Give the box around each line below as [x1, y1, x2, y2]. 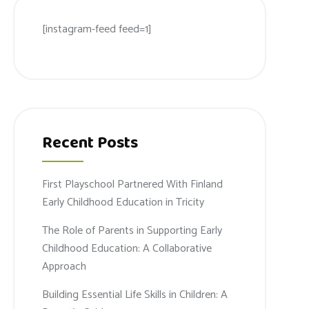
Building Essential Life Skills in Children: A [42, 285, 228, 304]
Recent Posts [42, 129, 139, 157]
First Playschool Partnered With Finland [42, 175, 223, 194]
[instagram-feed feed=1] [42, 20, 152, 39]
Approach [42, 257, 87, 276]
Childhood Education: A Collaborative [42, 239, 212, 258]
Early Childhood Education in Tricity [42, 192, 205, 212]
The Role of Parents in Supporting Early [42, 221, 223, 240]
